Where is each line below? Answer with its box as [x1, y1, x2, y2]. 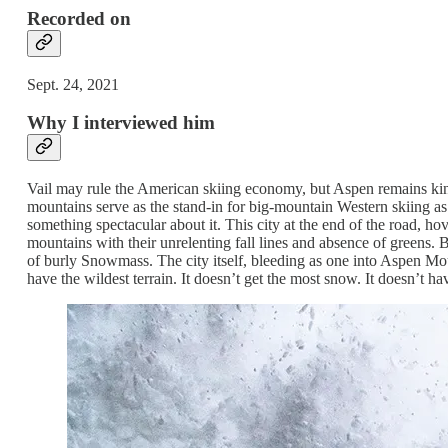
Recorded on [27, 7, 131, 29]
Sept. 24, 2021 [27, 75, 119, 93]
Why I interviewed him [27, 112, 215, 134]
